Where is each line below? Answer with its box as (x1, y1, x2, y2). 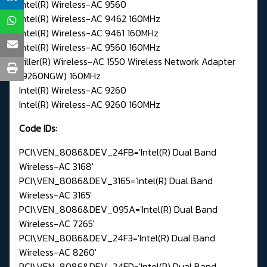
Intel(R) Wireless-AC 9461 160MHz (19, 25, 159, 40)
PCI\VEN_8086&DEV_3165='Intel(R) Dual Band (19, 173, 213, 188)
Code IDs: (19, 120, 57, 135)
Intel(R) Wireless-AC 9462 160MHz (19, 11, 160, 26)
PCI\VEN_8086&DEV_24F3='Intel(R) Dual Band (19, 230, 215, 245)
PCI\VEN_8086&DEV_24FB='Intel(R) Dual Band (19, 144, 216, 159)
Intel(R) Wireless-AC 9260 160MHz (19, 97, 160, 111)
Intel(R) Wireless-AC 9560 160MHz (19, 39, 160, 54)
